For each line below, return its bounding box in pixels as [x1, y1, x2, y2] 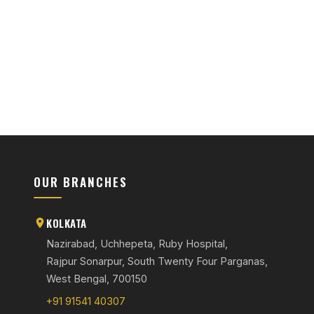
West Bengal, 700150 [46, 273, 148, 285]
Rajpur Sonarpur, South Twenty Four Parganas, [46, 255, 268, 267]
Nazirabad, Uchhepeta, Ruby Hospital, [46, 238, 228, 250]
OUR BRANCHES [34, 173, 128, 191]
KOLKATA [46, 215, 87, 231]
